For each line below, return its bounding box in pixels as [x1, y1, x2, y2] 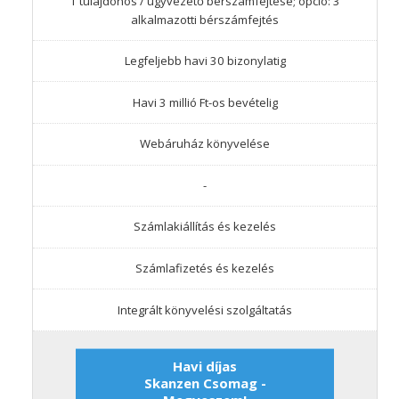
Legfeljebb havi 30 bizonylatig [124, 53, 286, 69]
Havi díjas [173, 356, 237, 375]
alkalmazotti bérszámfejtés [131, 11, 279, 28]
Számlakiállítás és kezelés [134, 218, 276, 235]
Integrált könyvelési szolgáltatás [118, 301, 292, 318]
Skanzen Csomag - [143, 373, 266, 392]
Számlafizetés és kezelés [135, 260, 274, 277]
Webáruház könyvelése [140, 135, 270, 152]
